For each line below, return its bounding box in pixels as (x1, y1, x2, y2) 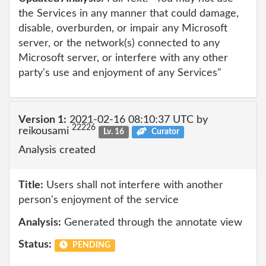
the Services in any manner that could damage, (18, 8, 239, 19)
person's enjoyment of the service (18, 195, 179, 205)
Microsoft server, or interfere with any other (18, 53, 228, 64)
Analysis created (18, 144, 96, 156)
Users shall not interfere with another (43, 180, 223, 191)
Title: (18, 180, 43, 191)
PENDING (70, 241, 110, 249)
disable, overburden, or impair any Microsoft (18, 23, 227, 34)
